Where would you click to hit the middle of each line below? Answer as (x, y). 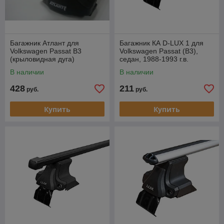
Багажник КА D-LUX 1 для (161, 43)
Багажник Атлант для (44, 43)
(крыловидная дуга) (42, 59)
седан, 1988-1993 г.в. (154, 59)
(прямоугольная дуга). (156, 67)
